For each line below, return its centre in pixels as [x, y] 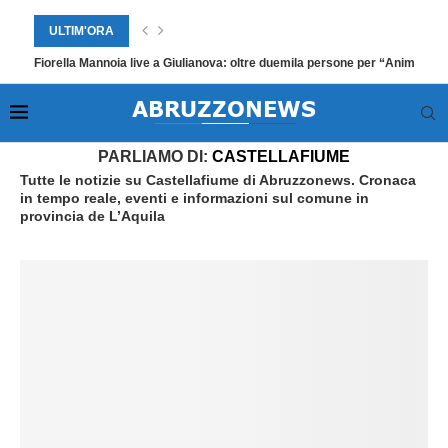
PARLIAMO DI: [155, 156]
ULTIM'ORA [81, 31]
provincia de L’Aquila [92, 216]
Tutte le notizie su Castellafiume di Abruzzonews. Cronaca [218, 180]
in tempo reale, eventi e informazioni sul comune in [194, 198]
